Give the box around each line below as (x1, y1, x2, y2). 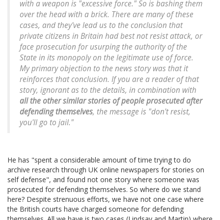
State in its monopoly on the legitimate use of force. (20, 53, 193, 63)
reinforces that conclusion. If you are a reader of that (20, 74, 199, 85)
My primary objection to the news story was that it (20, 63, 188, 74)
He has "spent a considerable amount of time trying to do (7, 155, 191, 165)
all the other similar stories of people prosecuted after (20, 96, 202, 107)
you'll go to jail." (20, 117, 74, 128)
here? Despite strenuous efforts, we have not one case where (7, 194, 204, 204)
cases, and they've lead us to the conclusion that (20, 20, 183, 31)
